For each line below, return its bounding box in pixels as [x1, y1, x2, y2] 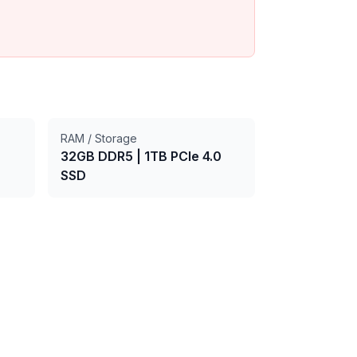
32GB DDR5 [61, 148, 133, 164]
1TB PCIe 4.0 [144, 148, 222, 164]
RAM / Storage [61, 131, 137, 145]
